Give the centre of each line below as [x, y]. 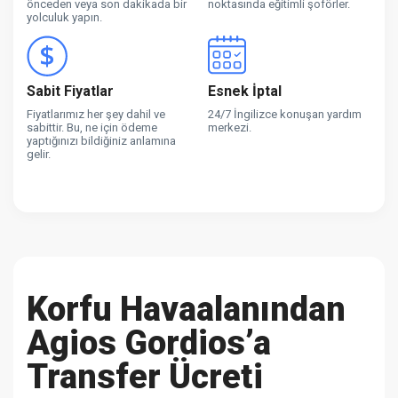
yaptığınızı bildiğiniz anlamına [101, 140]
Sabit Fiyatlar [70, 91]
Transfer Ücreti [145, 376]
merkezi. [230, 127]
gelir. [39, 154]
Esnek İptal [245, 91]
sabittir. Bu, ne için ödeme [92, 127]
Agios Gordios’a [149, 342]
